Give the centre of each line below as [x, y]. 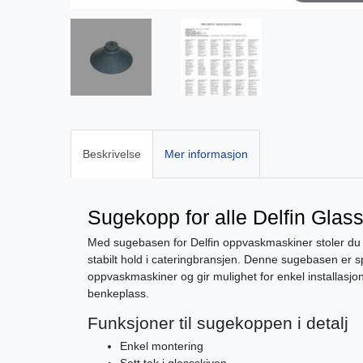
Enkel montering [162, 346]
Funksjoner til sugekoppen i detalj [218, 322]
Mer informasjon [206, 154]
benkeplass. [118, 293]
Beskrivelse [112, 154]
